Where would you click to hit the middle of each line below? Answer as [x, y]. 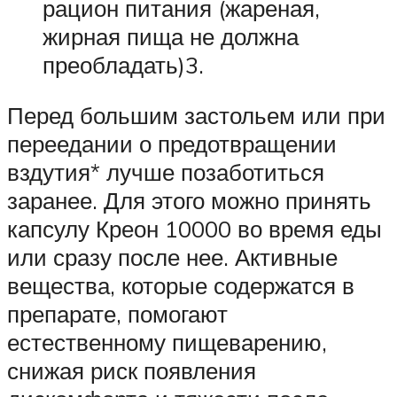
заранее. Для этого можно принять [189, 201]
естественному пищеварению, [167, 343]
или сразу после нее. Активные [172, 257]
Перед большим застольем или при [196, 116]
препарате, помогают [117, 314]
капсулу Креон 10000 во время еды [195, 229]
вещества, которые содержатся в [181, 286]
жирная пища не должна [171, 36]
